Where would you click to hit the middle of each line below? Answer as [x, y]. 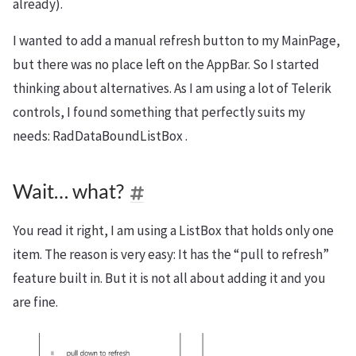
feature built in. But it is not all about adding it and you [169, 278]
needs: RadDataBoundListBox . [100, 136]
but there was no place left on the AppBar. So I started [166, 64]
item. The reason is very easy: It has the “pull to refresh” [171, 254]
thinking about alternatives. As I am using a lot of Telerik [172, 88]
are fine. [35, 302]
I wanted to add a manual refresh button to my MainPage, [176, 41]
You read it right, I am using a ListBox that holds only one [173, 230]
